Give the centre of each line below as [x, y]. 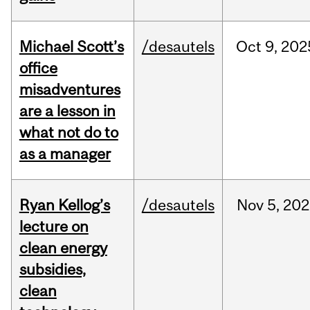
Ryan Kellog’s [64, 205]
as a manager [65, 154]
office [38, 68]
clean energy [63, 248]
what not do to [69, 133]
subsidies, [52, 270]
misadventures [70, 90]
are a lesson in [67, 111]
